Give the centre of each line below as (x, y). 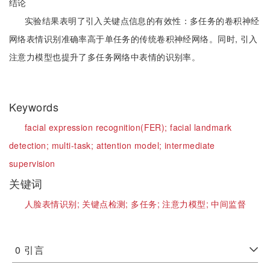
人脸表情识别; (54, 204)
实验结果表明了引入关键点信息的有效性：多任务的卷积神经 (142, 20)
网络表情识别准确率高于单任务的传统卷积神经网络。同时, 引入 (133, 39)
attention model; (130, 145)
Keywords (36, 107)
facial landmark (201, 127)
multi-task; (74, 145)
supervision (32, 163)
